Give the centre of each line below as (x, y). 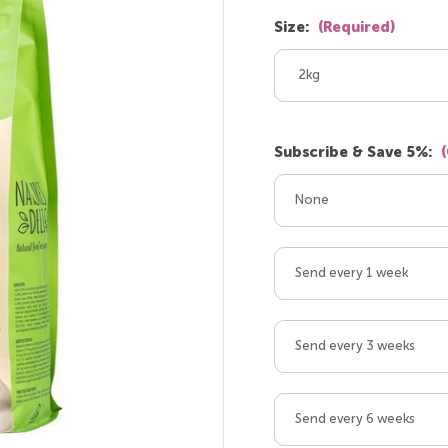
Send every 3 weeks (355, 347)
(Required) (356, 28)
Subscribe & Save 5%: (355, 153)
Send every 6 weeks (355, 420)
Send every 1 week (351, 274)
